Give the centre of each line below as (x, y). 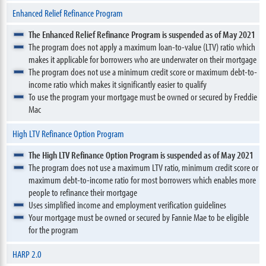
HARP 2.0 (27, 254)
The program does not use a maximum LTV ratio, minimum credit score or (144, 167)
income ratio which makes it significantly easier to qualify (118, 84)
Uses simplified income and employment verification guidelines (128, 205)
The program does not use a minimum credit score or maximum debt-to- (143, 72)
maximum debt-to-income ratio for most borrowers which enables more (142, 180)
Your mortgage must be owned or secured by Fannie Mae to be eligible (139, 217)
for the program (54, 229)
